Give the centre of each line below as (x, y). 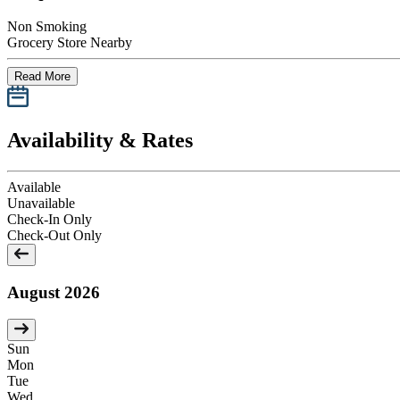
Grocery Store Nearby (70, 42)
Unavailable (41, 203)
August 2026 (54, 292)
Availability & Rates (100, 140)
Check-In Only (50, 219)
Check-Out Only (54, 235)
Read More (42, 76)
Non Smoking (47, 26)
